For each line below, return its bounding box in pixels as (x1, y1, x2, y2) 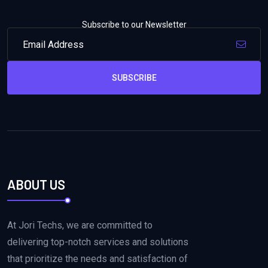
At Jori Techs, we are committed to (7, 219, 153, 231)
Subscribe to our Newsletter (81, 20, 187, 30)
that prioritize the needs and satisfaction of (7, 252, 188, 264)
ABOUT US (7, 176, 65, 192)
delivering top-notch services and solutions (7, 236, 188, 248)
